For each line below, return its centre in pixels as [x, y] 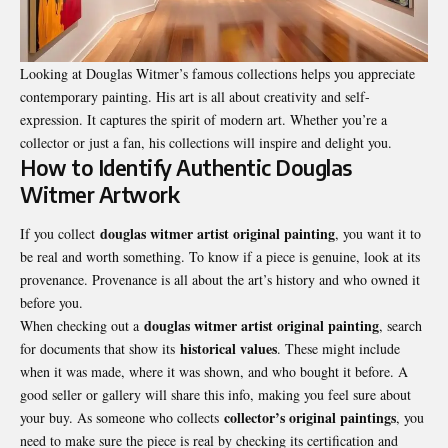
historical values [228, 349]
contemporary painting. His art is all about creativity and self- [195, 96]
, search [400, 326]
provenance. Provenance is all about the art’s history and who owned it [220, 280]
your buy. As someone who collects [122, 418]
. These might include [338, 349]
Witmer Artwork [99, 194]
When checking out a [82, 326]
